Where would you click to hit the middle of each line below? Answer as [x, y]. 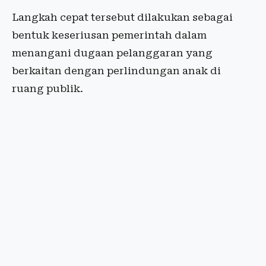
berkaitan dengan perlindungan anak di [116, 71]
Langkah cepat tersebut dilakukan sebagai [122, 17]
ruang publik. [47, 88]
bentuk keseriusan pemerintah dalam [109, 35]
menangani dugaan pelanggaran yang [112, 53]
